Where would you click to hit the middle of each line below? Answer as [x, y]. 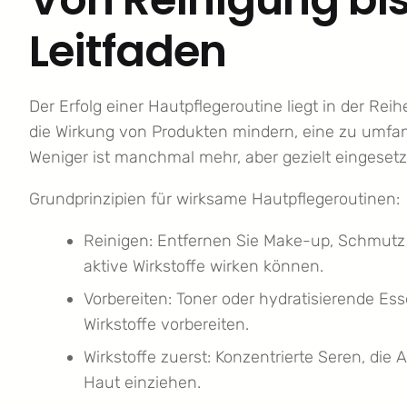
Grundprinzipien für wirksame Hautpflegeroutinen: [214, 199]
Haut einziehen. [142, 383]
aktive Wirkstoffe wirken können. [203, 267]
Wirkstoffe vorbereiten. [166, 325]
